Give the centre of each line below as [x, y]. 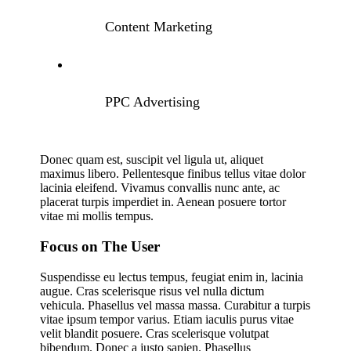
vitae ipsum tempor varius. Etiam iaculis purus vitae [167, 319]
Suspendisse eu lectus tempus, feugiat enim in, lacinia [172, 277]
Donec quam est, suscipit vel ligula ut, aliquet [152, 160]
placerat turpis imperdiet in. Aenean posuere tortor [163, 202]
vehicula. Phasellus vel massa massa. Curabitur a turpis [175, 305]
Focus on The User [100, 247]
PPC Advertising [153, 102]
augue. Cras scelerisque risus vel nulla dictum [152, 291]
